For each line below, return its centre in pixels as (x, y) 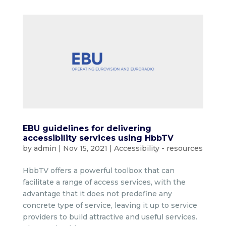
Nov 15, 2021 (85, 148)
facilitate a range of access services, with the (104, 182)
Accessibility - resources (158, 148)
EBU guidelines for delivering (87, 128)
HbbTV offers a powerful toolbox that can (98, 170)
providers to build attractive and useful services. (110, 217)
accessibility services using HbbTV (98, 138)
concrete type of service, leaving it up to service (110, 205)
